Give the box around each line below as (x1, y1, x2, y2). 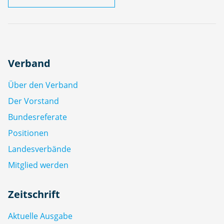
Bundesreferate (8, 111, 67, 122)
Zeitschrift (8, 187, 60, 201)
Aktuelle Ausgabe (8, 210, 72, 221)
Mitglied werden (8, 159, 68, 170)
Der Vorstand (8, 95, 59, 106)
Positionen (8, 127, 48, 138)
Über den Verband (8, 79, 78, 90)
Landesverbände (8, 143, 71, 154)
